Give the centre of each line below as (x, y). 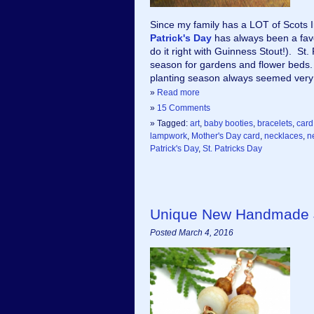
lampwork (169, 136)
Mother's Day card (226, 136)
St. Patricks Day (232, 149)
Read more (178, 93)
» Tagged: (170, 123)
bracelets (275, 123)
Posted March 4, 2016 (192, 233)
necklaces (284, 136)
